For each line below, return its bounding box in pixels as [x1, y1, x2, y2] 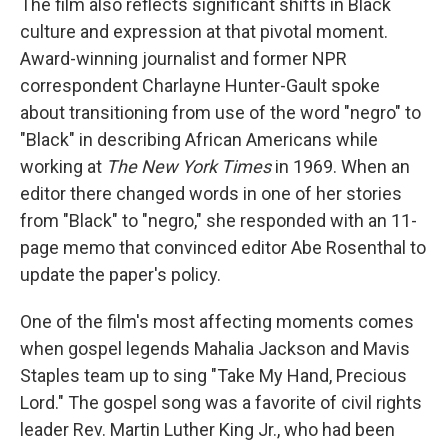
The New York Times [106, 156, 275, 178]
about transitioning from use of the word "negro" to [20, 102, 421, 124]
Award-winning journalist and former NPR [20, 48, 347, 70]
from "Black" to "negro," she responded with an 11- [20, 210, 417, 232]
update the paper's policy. [20, 264, 221, 286]
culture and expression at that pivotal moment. [20, 21, 388, 43]
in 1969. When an [275, 156, 410, 178]
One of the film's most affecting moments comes [20, 311, 414, 333]
